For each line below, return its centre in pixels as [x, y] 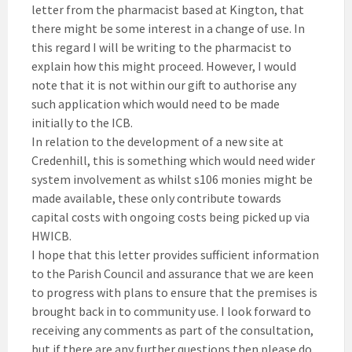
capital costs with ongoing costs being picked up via [170, 217]
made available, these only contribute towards [156, 198]
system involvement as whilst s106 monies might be [172, 180]
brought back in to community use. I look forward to [171, 312]
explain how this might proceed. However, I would [164, 66]
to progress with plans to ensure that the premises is [174, 293]
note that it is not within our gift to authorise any [164, 85]
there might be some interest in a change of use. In [168, 29]
